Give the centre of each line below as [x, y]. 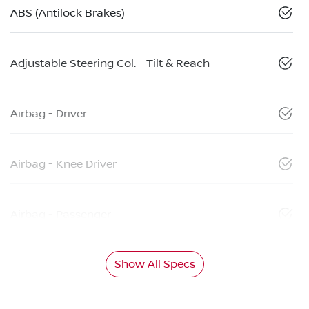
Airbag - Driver [49, 114]
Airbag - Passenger [61, 215]
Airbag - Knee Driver [63, 165]
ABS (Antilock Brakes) [68, 13]
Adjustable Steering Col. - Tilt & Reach [110, 64]
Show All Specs [154, 265]
